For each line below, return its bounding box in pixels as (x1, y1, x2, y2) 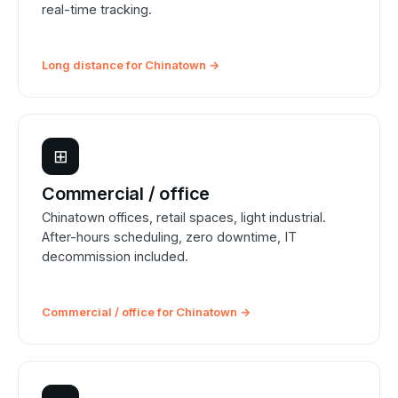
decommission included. (42, 249, 188, 265)
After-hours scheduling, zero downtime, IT (42, 229, 297, 245)
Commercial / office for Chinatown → (42, 305, 251, 320)
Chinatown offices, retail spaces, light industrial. (42, 210, 326, 226)
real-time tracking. (42, 2, 152, 18)
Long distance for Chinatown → (42, 58, 219, 73)
